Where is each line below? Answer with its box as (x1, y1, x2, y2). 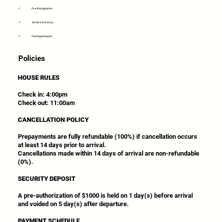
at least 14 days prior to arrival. (18, 141, 107, 149)
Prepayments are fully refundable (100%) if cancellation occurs (18, 132, 198, 140)
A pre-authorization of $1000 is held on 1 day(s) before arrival (18, 191, 193, 199)
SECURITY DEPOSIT (18, 174, 76, 182)
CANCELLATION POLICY (18, 115, 89, 123)
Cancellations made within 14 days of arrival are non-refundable (18, 149, 200, 157)
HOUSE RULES (18, 73, 60, 81)
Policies (18, 54, 45, 63)
